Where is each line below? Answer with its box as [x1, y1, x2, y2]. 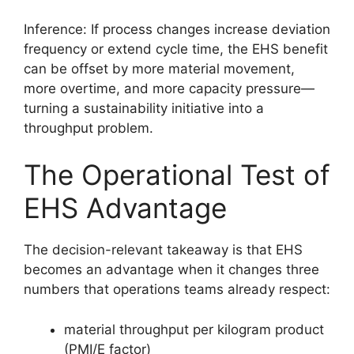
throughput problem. [24, 119, 153, 136]
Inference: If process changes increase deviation [24, 21, 330, 37]
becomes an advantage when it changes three [24, 262, 319, 278]
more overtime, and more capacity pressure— [24, 80, 314, 96]
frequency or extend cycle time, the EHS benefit [24, 40, 328, 57]
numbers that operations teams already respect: [24, 281, 330, 298]
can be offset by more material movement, [24, 60, 295, 77]
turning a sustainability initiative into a [24, 100, 264, 116]
